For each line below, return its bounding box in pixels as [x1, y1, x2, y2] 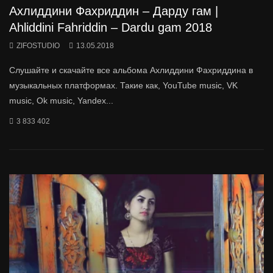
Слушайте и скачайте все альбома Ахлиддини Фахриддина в [9, 65, 253, 76]
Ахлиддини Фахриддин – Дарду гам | [9, 4, 218, 18]
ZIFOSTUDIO [16, 41, 60, 51]
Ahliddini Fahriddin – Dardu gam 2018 [9, 21, 212, 35]
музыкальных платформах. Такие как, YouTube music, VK [9, 80, 238, 91]
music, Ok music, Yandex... [9, 96, 113, 106]
